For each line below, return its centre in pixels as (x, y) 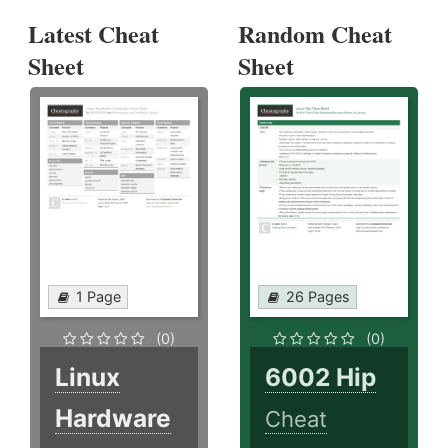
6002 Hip (321, 377)
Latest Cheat (93, 34)
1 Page (98, 297)
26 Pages (318, 297)
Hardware (113, 418)
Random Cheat (315, 34)
